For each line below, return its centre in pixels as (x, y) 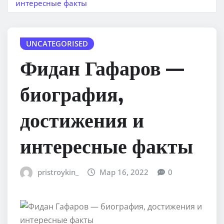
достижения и (82, 120)
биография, (72, 94)
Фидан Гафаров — (102, 68)
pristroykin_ (58, 172)
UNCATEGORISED (57, 43)
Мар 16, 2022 (124, 172)
